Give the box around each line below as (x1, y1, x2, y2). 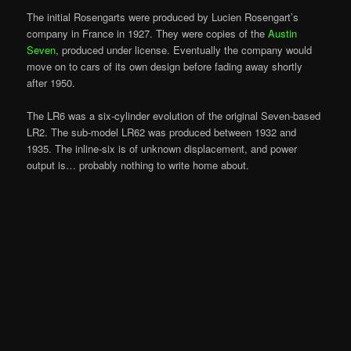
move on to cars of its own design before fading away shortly (27, 59, 303, 74)
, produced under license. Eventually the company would (56, 42, 313, 58)
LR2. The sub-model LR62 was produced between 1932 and (27, 125, 297, 140)
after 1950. (27, 75, 76, 91)
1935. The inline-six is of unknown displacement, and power (27, 141, 298, 157)
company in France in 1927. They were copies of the (27, 26, 269, 42)
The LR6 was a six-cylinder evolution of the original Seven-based (27, 108, 321, 124)
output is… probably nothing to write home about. (27, 157, 250, 173)
